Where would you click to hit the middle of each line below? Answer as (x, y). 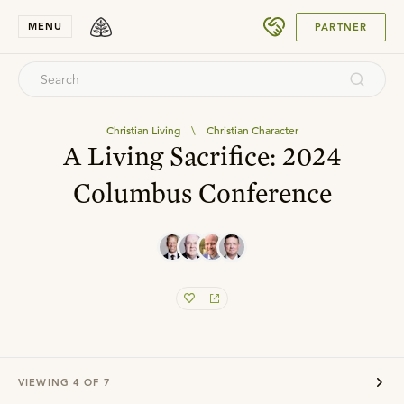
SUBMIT (337, 19)
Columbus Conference (202, 192)
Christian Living (143, 130)
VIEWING (46, 382)
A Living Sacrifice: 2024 (202, 155)
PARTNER (341, 27)
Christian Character (252, 130)
